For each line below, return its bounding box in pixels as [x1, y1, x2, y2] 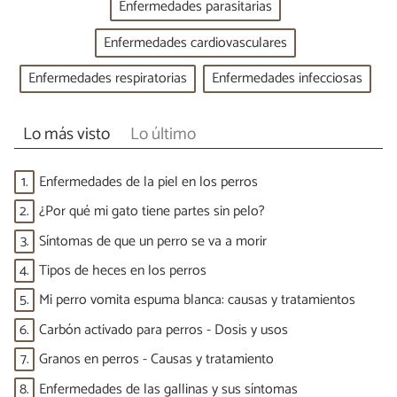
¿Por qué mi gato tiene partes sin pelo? [39, 199, 265, 224]
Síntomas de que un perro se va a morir [39, 229, 267, 253]
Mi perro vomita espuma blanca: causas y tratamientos [39, 288, 355, 313]
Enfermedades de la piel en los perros [39, 169, 258, 194]
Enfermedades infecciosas [211, 66, 362, 91]
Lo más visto [22, 121, 110, 149]
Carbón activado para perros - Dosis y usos [39, 317, 288, 342]
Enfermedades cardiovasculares [103, 30, 287, 55]
